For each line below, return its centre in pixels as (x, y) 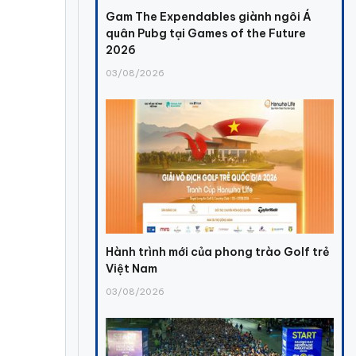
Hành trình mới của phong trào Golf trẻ (218, 252)
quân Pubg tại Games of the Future (206, 33)
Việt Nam (132, 268)
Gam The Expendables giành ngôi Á (209, 16)
